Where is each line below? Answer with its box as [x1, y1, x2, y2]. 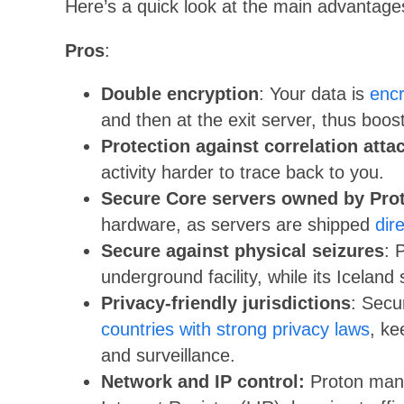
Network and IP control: [101, 372, 310, 392]
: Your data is [259, 84, 370, 105]
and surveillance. [101, 345, 235, 366]
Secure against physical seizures [101, 241, 384, 262]
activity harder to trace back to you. [101, 162, 384, 183]
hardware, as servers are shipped [101, 215, 375, 235]
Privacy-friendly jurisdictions [101, 293, 351, 314]
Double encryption [101, 84, 259, 105]
